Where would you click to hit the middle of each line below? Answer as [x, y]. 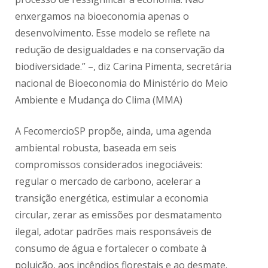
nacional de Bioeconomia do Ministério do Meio [122, 83]
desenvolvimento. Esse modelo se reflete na [113, 33]
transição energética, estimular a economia [112, 198]
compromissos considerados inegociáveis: [109, 165]
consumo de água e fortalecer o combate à [111, 249]
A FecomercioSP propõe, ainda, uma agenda [113, 131]
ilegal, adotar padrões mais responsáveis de [114, 232]
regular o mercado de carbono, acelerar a [108, 182]
